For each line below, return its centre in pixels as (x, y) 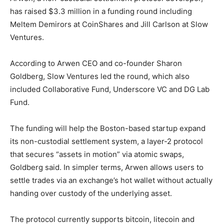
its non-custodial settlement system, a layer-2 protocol (106, 141)
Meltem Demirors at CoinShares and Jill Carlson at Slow (109, 24)
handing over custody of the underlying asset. (92, 193)
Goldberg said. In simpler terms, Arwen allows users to (107, 167)
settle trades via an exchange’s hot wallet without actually (111, 180)
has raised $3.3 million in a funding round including (101, 11)
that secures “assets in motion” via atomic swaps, (97, 154)
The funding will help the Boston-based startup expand (108, 128)
